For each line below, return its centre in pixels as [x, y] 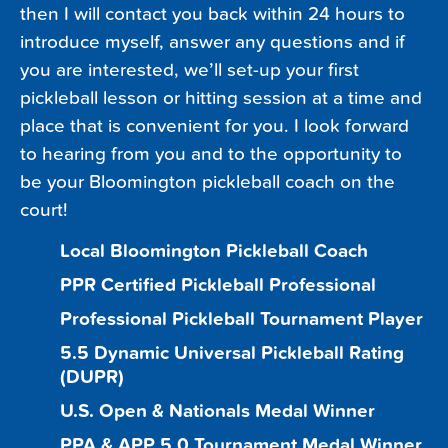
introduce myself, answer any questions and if [212, 42]
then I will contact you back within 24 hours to [212, 14]
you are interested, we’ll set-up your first [189, 70]
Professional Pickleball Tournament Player [241, 319]
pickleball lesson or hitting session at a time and [221, 98]
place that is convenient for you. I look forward [214, 126]
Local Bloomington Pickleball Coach [214, 251]
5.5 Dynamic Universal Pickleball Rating [232, 353]
